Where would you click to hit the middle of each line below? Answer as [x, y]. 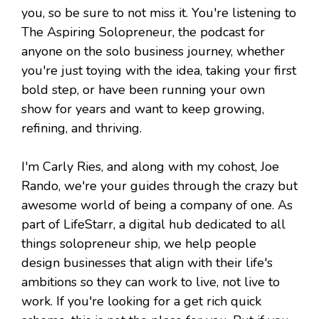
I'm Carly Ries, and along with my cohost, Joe [150, 167]
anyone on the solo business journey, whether [153, 52]
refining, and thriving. [82, 129]
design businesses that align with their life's [147, 263]
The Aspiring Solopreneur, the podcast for [143, 32]
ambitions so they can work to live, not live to [151, 282]
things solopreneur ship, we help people [139, 244]
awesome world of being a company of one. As [157, 205]
